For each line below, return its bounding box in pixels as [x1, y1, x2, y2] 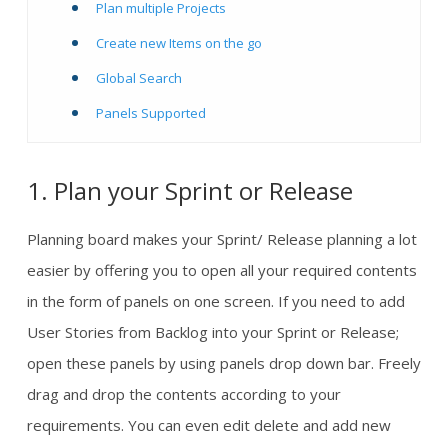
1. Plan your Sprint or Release [27, 174, 353, 207]
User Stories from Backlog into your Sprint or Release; [27, 322, 399, 342]
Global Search [95, 69, 182, 87]
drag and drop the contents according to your [27, 384, 341, 404]
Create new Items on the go [95, 34, 262, 52]
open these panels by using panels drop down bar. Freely [27, 353, 421, 373]
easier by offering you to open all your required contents [27, 260, 417, 280]
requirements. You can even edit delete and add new [27, 415, 391, 435]
